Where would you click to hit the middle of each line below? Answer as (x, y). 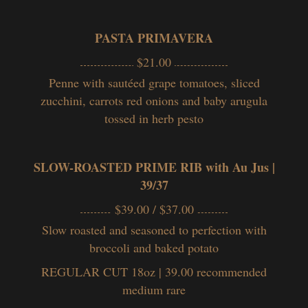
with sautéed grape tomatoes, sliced (171, 82)
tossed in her (136, 118)
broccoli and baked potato (154, 247)
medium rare (154, 289)
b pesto (186, 118)
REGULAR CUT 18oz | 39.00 (119, 271)
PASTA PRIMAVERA (154, 37)
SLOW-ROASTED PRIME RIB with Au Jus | (154, 167)
